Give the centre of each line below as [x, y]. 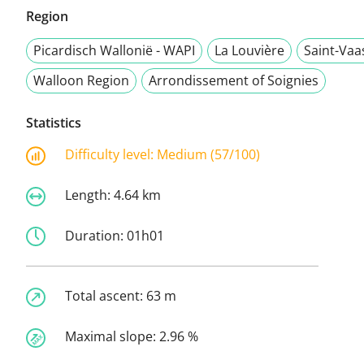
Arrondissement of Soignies [234, 81]
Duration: [96, 235]
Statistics [54, 123]
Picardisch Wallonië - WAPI [114, 51]
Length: [89, 195]
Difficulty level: [111, 155]
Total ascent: [106, 296]
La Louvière [249, 51]
